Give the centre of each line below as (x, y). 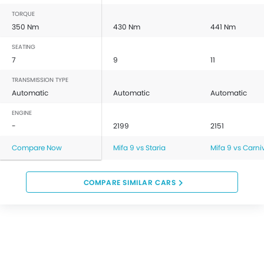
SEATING (24, 47)
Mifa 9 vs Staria (139, 147)
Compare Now (37, 147)
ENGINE (22, 113)
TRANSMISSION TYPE (40, 80)
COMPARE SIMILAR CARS (130, 182)
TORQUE (23, 14)
